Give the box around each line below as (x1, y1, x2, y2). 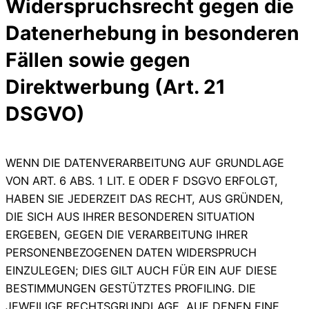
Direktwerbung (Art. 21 (6, 74, 226, 99)
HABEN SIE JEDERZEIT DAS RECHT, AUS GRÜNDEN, (6, 191, 283, 206)
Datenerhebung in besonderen (6, 21, 299, 45)
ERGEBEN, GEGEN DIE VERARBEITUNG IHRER (6, 227, 248, 241)
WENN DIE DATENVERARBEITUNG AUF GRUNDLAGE (6, 155, 284, 170)
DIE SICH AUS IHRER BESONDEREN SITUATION (6, 209, 255, 223)
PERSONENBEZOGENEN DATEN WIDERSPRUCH (6, 245, 257, 259)
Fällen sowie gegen (6, 48, 190, 72)
